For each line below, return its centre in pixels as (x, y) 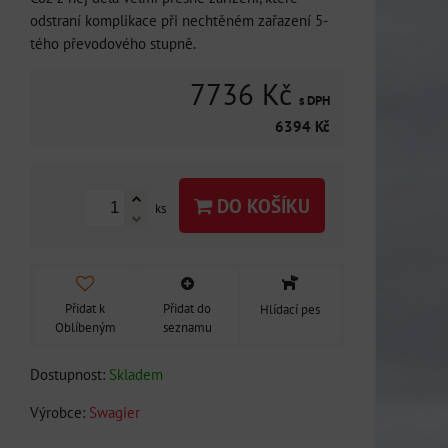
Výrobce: (59, 411)
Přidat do (187, 308)
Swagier (114, 411)
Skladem (136, 373)
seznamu (187, 327)
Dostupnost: (69, 373)
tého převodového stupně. (113, 43)
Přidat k (85, 308)
